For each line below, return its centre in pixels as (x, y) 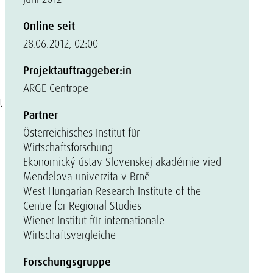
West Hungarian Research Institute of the (112, 191)
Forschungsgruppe (67, 262)
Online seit (49, 26)
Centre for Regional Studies (82, 206)
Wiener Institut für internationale (94, 220)
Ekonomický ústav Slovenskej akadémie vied (122, 162)
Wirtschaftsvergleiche (69, 235)
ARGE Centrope (56, 88)
